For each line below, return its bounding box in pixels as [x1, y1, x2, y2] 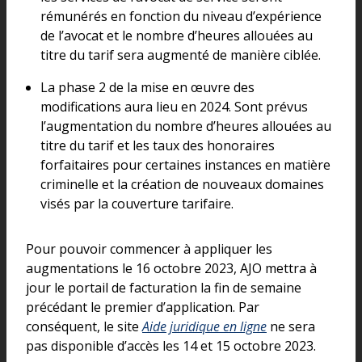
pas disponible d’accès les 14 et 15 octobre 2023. [26, 336, 316, 355]
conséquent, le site [26, 317, 142, 335]
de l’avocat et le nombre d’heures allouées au [40, 26, 313, 44]
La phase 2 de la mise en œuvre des [40, 78, 255, 96]
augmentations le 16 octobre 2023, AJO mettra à [26, 259, 317, 277]
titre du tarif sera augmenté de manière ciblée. [40, 45, 321, 64]
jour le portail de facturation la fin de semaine [26, 278, 301, 297]
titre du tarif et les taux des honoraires [40, 136, 275, 154]
